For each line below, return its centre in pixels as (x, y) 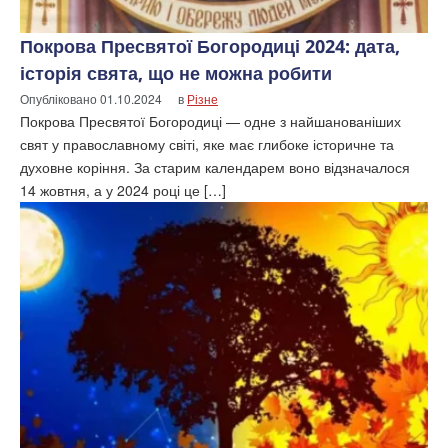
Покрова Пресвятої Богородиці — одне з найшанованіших (210, 120)
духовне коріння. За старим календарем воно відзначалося (215, 166)
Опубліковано (60, 98)
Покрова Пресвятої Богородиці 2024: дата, (210, 45)
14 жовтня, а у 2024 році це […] (123, 189)
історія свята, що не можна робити (176, 72)
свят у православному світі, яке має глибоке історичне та (207, 143)
